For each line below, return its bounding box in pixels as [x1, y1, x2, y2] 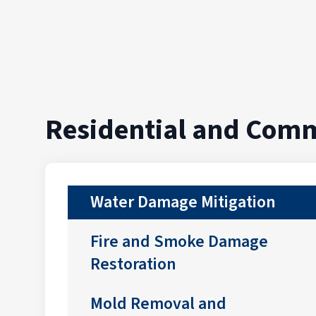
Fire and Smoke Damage [90, 226, 268, 251]
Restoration [90, 249, 176, 274]
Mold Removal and [90, 288, 226, 313]
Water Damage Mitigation [90, 187, 276, 212]
